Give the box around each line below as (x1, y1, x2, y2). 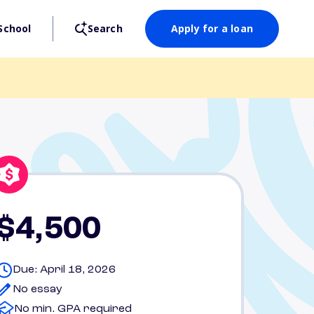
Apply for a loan (170, 22, 253, 35)
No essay (13, 284, 62, 295)
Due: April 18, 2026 (13, 264, 116, 275)
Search (87, 22, 123, 35)
